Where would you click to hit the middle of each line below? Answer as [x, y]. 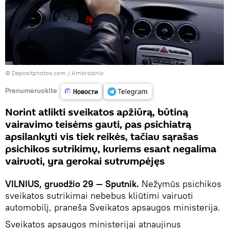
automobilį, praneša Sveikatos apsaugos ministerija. [113, 208]
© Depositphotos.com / [38, 73]
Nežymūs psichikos [180, 184]
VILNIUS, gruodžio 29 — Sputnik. [72, 184]
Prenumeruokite [31, 90]
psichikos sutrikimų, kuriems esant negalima [111, 150]
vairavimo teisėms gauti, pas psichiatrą [98, 125]
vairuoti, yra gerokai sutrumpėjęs [85, 162]
